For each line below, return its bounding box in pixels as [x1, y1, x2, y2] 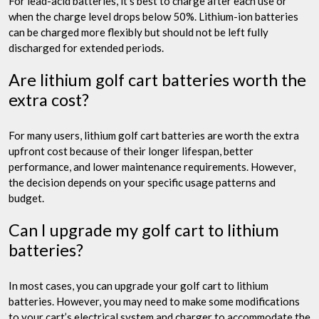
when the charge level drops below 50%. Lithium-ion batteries [9, 9, 298, 23]
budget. [9, 191, 44, 204]
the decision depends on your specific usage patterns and [9, 175, 276, 189]
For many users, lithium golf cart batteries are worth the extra [9, 128, 299, 142]
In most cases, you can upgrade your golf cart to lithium [9, 278, 268, 292]
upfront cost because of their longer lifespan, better [9, 144, 253, 157]
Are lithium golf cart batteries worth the [9, 69, 306, 90]
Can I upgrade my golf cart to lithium [9, 219, 279, 240]
